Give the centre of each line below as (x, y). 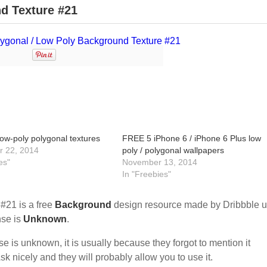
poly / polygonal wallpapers (173, 150)
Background (83, 205)
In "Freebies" (147, 174)
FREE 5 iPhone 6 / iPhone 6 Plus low (192, 138)
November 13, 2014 (160, 162)
